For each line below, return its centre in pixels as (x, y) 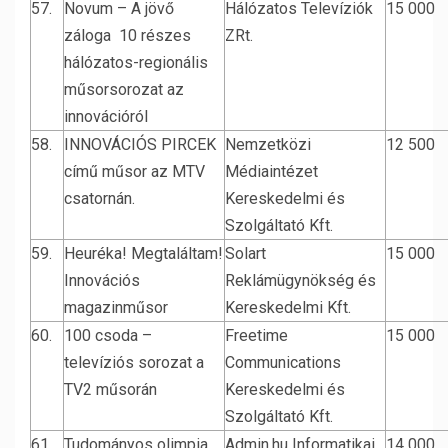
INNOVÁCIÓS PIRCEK (140, 144)
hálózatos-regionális (136, 62)
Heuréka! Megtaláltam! (143, 253)
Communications (283, 362)
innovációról (106, 116)
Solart (245, 253)
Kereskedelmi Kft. (288, 307)
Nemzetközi (268, 144)
